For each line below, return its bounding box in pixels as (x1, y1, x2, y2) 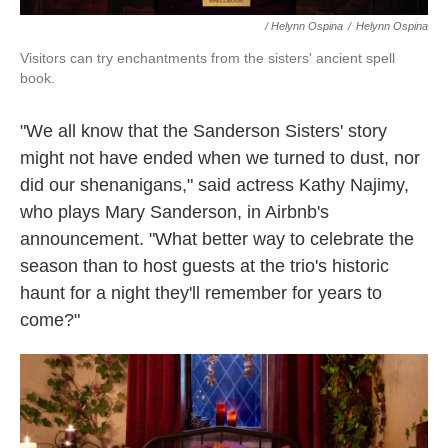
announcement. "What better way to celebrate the (20, 229, 414, 249)
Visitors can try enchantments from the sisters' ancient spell (20, 50, 395, 66)
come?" (20, 310, 80, 330)
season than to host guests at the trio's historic (20, 256, 389, 276)
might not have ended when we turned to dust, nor (20, 148, 420, 168)
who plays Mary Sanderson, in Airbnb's (20, 202, 329, 222)
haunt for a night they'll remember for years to (20, 283, 382, 303)
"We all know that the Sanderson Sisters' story (20, 121, 387, 141)
